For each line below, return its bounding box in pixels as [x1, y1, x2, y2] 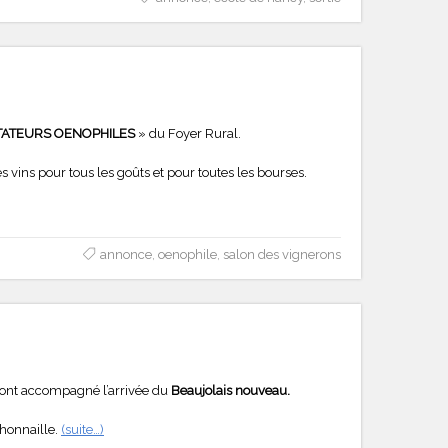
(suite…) [61, 421, 104, 437]
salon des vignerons [222, 246, 341, 262]
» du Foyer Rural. [135, 125, 241, 141]
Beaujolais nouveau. [171, 382, 290, 398]
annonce [99, 246, 152, 262]
